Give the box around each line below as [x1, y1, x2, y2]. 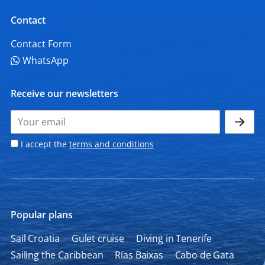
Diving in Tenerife [135, 232, 212, 245]
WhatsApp [20, 54, 69, 67]
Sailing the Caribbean [11, 248, 104, 261]
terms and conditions [69, 138, 154, 150]
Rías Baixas [115, 248, 163, 261]
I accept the [18, 138, 69, 150]
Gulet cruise [71, 232, 125, 245]
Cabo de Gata [174, 248, 234, 261]
